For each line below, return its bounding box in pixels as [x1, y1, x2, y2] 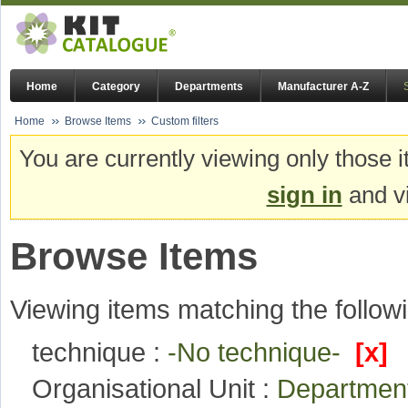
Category [92, 80, 140, 94]
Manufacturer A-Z [278, 80, 369, 94]
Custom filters [151, 115, 219, 127]
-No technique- [168, 337, 355, 368]
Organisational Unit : [32, 373, 277, 404]
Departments [175, 80, 243, 94]
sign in [266, 181, 342, 209]
